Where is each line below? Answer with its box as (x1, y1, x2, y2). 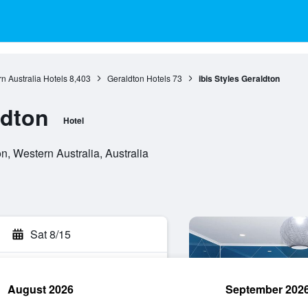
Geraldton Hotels (107, 72, 170, 84)
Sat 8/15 (30, 226, 71, 242)
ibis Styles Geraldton (198, 72, 280, 85)
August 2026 (8, 281, 74, 297)
